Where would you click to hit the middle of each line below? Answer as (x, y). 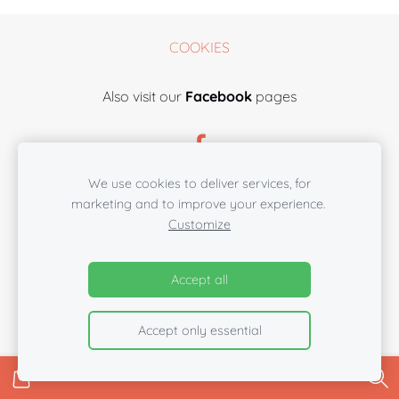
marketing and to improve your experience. (199, 204)
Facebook (219, 96)
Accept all (199, 280)
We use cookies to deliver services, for (199, 183)
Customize (199, 224)
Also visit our (144, 96)
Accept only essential (199, 330)
